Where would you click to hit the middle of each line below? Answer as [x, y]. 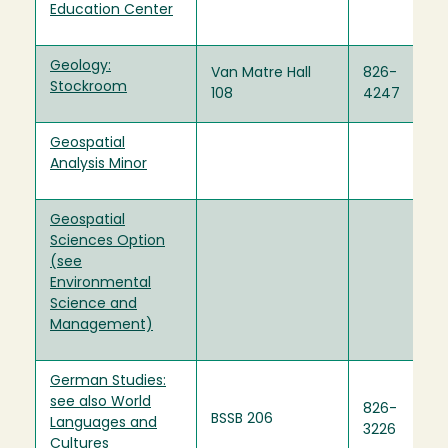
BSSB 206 [242, 419]
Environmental [100, 283]
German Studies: [108, 381]
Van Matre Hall [261, 73]
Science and [93, 304]
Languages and [103, 423]
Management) [101, 325]
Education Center [111, 10]
